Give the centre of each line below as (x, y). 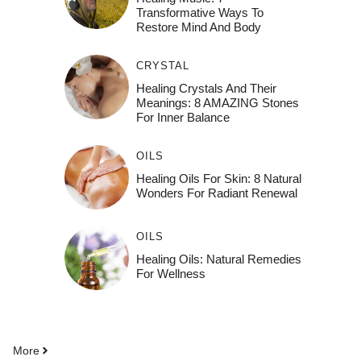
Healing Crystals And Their (206, 88)
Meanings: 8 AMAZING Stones (217, 103)
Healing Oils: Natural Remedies (218, 259)
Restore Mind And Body (198, 27)
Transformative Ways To (199, 12)
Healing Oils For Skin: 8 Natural (218, 178)
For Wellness (170, 274)
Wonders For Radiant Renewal (216, 193)
